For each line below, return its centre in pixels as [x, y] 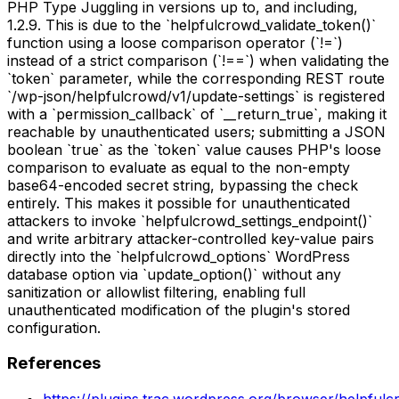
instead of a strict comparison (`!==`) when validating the [198, 60]
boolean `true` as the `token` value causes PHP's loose [194, 149]
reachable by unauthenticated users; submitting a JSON [196, 131]
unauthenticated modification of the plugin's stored [179, 309]
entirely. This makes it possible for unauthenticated [179, 203]
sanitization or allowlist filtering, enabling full [156, 292]
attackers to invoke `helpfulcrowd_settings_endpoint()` [190, 220]
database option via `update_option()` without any [174, 274]
